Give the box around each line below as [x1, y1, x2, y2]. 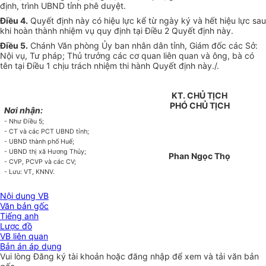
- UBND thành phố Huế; [4, 138, 75, 146]
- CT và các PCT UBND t [4, 128, 79, 136]
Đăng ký [33, 251, 68, 262]
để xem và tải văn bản [172, 251, 259, 262]
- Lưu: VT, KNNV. [4, 168, 55, 176]
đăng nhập [128, 251, 172, 262]
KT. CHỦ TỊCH [172, 90, 227, 101]
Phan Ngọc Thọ [169, 151, 230, 161]
